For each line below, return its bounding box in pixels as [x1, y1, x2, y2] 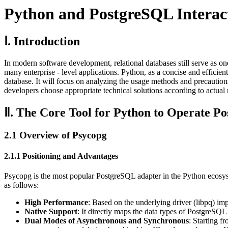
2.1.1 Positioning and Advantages [4, 152, 118, 161]
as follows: [4, 181, 39, 190]
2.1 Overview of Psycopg [4, 129, 107, 140]
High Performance [24, 198, 88, 207]
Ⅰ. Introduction [4, 35, 80, 48]
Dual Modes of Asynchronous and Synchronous [24, 216, 189, 225]
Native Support [24, 207, 77, 216]
